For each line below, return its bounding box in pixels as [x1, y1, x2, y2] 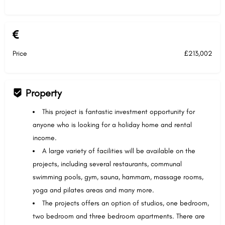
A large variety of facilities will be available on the [42, 147, 195, 155]
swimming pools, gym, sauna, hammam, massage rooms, [33, 173, 203, 181]
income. [33, 134, 57, 142]
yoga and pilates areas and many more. [33, 186, 154, 194]
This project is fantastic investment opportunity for [42, 107, 195, 116]
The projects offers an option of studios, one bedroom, [42, 199, 209, 207]
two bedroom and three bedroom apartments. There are [33, 212, 205, 220]
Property [26, 87, 62, 99]
